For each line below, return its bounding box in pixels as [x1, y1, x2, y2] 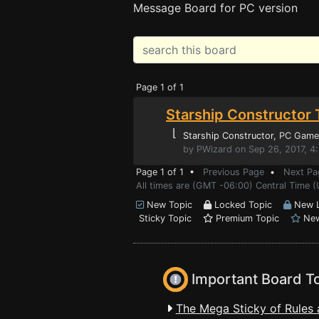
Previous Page [203, 167, 264, 177]
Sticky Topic [136, 213, 203, 224]
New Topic [144, 199, 204, 210]
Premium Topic [213, 213, 291, 224]
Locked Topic [211, 199, 283, 210]
